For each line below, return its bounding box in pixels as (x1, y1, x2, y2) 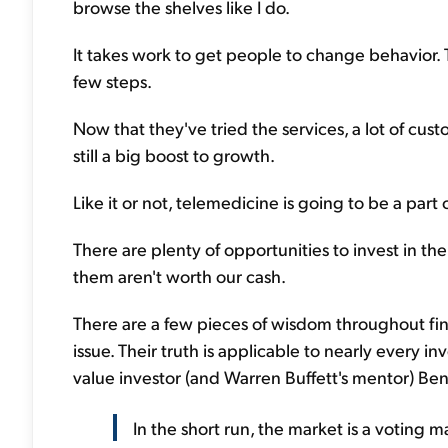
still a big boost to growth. (73, 143, 275, 166)
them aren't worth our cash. (73, 264, 286, 287)
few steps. (73, 69, 152, 92)
